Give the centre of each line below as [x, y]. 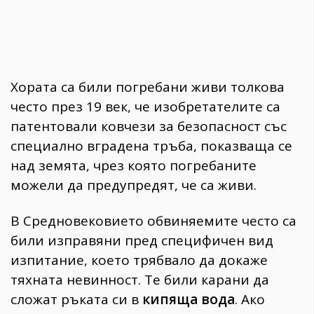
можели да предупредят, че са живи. [134, 185]
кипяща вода [189, 300]
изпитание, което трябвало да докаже [139, 260]
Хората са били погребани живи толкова [148, 87]
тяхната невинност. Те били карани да [140, 280]
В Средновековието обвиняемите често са [153, 221]
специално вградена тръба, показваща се [151, 146]
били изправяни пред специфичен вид [142, 241]
